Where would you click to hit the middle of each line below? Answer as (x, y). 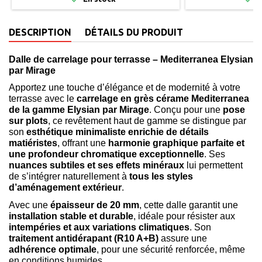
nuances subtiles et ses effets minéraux (96, 166)
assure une (183, 238)
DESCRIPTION (40, 32)
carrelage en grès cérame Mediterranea (163, 99)
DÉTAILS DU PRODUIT (134, 32)
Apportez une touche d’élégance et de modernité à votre (125, 88)
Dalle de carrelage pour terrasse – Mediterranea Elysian (131, 59)
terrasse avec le (43, 99)
